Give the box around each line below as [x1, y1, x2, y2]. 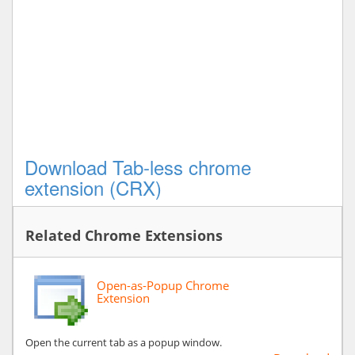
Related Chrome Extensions [25, 225, 223, 245]
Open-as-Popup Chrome [97, 277, 229, 293]
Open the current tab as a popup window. [25, 334, 222, 349]
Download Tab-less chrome [25, 152, 251, 181]
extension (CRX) [25, 173, 162, 201]
